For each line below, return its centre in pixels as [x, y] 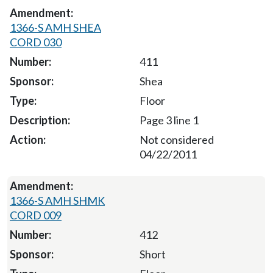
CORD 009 [36, 215]
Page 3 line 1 [169, 120]
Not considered [177, 140]
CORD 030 [36, 42]
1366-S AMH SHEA [55, 28]
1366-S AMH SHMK [57, 201]
